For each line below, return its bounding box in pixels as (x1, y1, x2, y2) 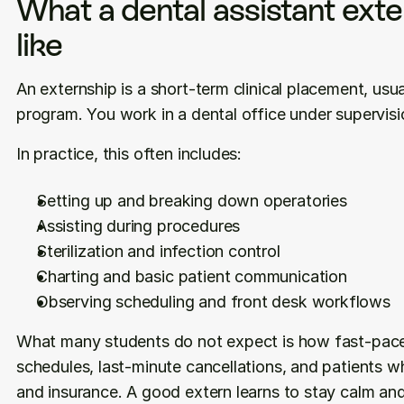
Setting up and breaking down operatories (36, 191, 347, 210)
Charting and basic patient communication (36, 267, 347, 286)
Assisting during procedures (36, 216, 241, 235)
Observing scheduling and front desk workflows (36, 292, 390, 311)
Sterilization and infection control (36, 242, 280, 261)
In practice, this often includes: (16, 144, 243, 163)
